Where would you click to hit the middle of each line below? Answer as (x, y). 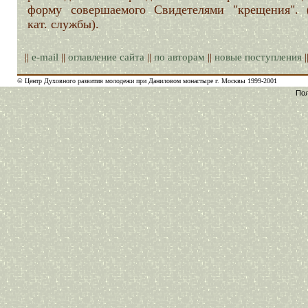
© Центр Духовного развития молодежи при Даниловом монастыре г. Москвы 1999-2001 (147, 81)
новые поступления (258, 57)
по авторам (179, 57)
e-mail (45, 57)
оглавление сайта (106, 57)
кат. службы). (63, 24)
